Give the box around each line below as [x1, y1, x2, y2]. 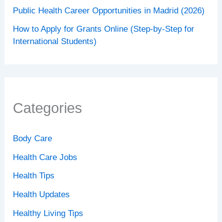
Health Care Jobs [13, 152, 78, 162]
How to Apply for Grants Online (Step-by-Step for [13, 24, 195, 34]
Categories [13, 100, 83, 116]
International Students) [13, 37, 97, 47]
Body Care [13, 133, 53, 143]
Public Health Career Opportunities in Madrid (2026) [13, 5, 205, 15]
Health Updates [13, 190, 70, 200]
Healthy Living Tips [13, 208, 84, 218]
